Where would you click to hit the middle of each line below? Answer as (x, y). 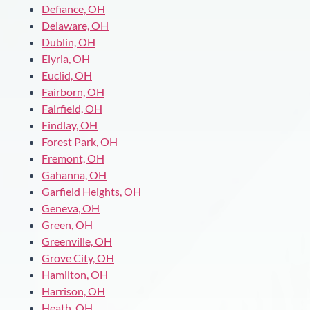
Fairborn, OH (73, 91)
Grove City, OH (78, 257)
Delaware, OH (75, 25)
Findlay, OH (70, 125)
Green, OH (67, 224)
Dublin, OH (69, 42)
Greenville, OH (77, 241)
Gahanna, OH (74, 174)
